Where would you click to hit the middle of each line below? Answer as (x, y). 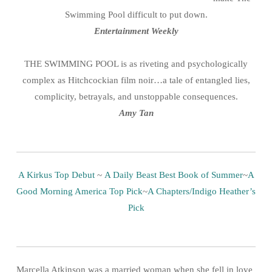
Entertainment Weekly (136, 31)
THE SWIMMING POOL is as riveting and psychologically (136, 63)
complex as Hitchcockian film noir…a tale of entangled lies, (136, 80)
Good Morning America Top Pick (80, 191)
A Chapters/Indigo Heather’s (202, 191)
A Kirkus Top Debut (56, 175)
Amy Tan (136, 113)
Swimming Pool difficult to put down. (136, 14)
